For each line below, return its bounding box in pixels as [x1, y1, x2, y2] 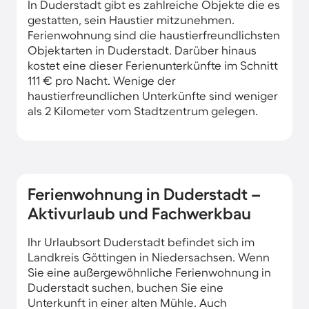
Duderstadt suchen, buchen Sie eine [28, 280, 223, 294]
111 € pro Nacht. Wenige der [28, 73, 176, 87]
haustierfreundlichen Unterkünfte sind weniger [28, 88, 278, 102]
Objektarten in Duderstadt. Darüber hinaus [28, 43, 257, 57]
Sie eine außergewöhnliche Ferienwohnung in [28, 265, 271, 279]
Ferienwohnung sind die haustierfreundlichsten [28, 28, 280, 41]
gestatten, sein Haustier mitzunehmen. [28, 12, 235, 26]
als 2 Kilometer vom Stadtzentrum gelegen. [28, 103, 258, 117]
